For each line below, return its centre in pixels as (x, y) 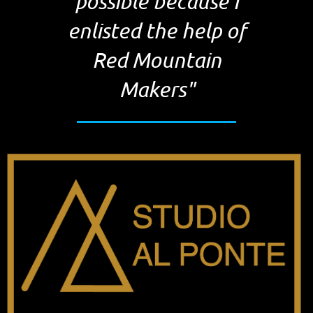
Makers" (156, 89)
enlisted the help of (156, 30)
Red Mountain (156, 59)
